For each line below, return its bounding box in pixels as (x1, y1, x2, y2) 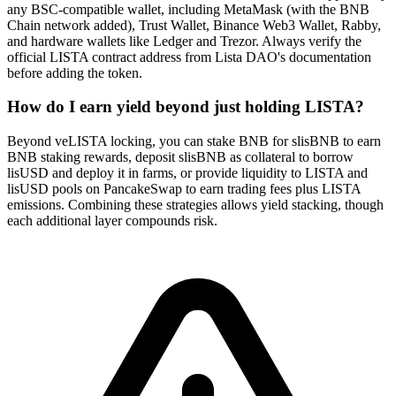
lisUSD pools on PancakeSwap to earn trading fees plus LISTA (7, 181, 361, 197)
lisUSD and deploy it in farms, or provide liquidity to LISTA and (7, 165, 368, 181)
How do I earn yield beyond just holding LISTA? (7, 97, 364, 117)
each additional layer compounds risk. (7, 213, 217, 229)
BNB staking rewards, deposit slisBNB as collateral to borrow (7, 149, 354, 165)
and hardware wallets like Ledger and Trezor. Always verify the (7, 33, 362, 49)
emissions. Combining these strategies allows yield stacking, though (7, 197, 384, 213)
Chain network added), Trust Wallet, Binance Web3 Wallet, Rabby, (7, 17, 381, 33)
